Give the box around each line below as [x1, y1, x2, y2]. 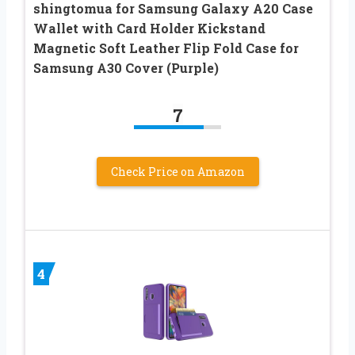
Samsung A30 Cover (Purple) [33, 59, 219, 76]
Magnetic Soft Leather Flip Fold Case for [33, 39, 299, 56]
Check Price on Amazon [110, 163, 245, 179]
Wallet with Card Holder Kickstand [33, 19, 265, 36]
